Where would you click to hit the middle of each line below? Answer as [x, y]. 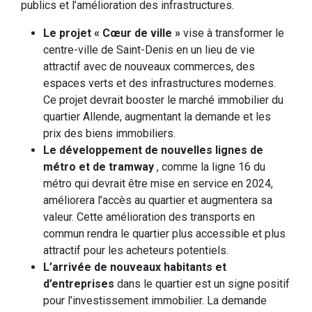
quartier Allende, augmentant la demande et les [157, 117]
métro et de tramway [100, 167]
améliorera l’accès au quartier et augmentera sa [158, 200]
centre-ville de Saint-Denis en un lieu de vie [149, 50]
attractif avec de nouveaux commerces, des [149, 67]
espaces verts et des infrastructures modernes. [159, 83]
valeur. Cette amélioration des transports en [149, 217]
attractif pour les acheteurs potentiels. [136, 250]
